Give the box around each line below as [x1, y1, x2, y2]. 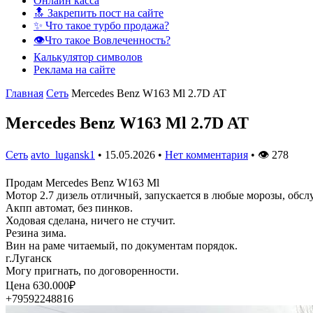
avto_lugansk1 [31, 148, 95, 161]
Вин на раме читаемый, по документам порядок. [6, 239, 238, 252]
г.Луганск [6, 252, 52, 264]
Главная [6, 87, 43, 99]
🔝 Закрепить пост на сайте [34, 6, 163, 19]
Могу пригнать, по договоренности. [6, 264, 179, 277]
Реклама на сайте [34, 63, 115, 75]
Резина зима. [6, 226, 66, 239]
